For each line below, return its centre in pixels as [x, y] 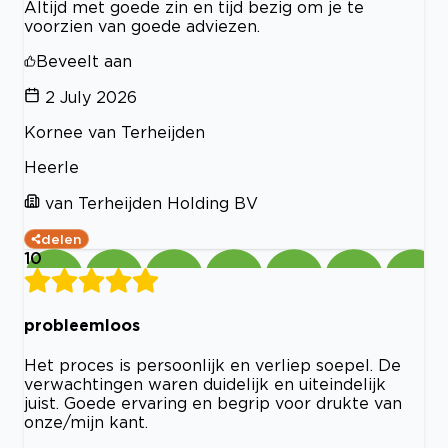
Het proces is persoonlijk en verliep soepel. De [212, 365]
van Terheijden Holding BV [151, 202]
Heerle [51, 166]
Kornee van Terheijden [114, 131]
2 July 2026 [91, 96]
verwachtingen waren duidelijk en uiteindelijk [205, 384]
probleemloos [82, 324]
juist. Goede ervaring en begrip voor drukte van [213, 403]
